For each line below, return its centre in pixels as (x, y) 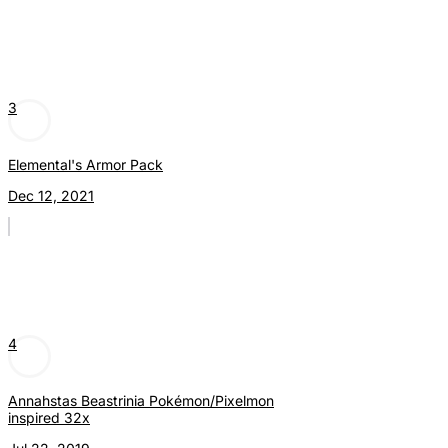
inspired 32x (49, 418)
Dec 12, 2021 (51, 196)
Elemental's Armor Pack (85, 165)
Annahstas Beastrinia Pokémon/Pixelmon (141, 401)
